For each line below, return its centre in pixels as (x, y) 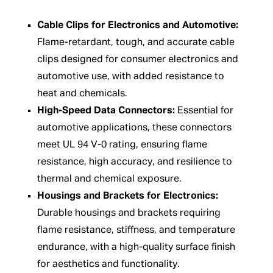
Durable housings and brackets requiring (129, 213)
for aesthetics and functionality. (108, 264)
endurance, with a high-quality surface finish (136, 247)
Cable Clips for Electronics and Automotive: (137, 25)
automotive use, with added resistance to (130, 76)
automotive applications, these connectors (134, 128)
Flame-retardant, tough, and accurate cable (136, 42)
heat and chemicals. (82, 94)
